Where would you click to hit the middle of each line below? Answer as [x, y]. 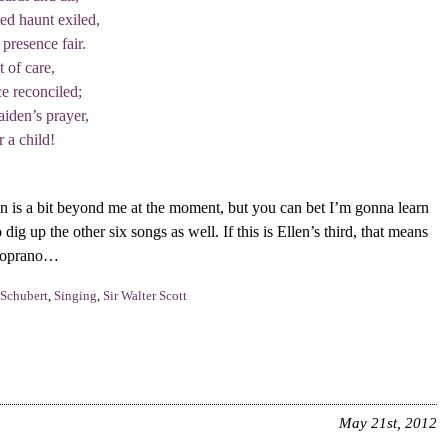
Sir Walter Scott [144, 295]
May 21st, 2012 [387, 423]
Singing [75, 295]
